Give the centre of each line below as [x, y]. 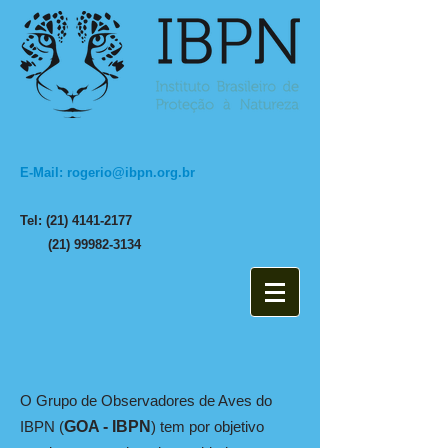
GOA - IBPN [107, 426]
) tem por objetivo [207, 426]
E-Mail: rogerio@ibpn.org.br [107, 172]
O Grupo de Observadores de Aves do [146, 400]
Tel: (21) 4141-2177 [76, 220]
